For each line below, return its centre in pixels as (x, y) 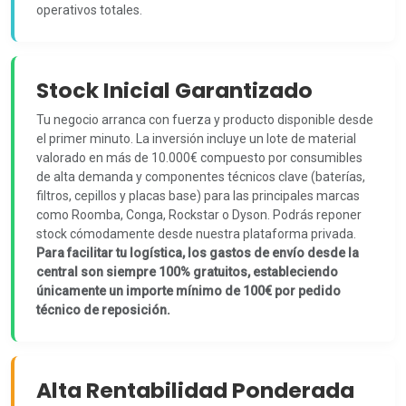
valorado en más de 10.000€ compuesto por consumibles (199, 158)
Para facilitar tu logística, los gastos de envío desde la (198, 253)
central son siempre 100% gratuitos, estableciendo (187, 272)
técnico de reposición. (103, 310)
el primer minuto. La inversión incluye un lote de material (196, 139)
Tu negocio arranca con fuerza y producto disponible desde (205, 120)
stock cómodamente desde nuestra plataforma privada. (196, 234)
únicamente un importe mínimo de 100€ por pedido (188, 291)
